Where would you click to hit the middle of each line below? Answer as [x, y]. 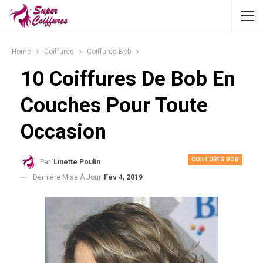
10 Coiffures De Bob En [128, 79]
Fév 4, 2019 [123, 177]
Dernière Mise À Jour [68, 177]
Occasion [63, 132]
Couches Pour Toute [114, 105]
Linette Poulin [77, 162]
